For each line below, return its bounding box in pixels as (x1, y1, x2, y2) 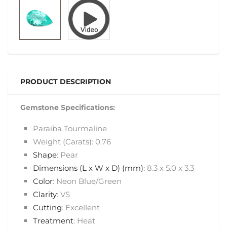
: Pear (57, 150, 78, 160)
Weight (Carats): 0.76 (33, 137, 111, 146)
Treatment (33, 216, 73, 225)
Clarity (33, 190, 57, 199)
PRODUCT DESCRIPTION (20, 77, 111, 86)
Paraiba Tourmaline (33, 124, 107, 133)
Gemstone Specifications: (20, 103, 115, 112)
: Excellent (62, 203, 100, 212)
